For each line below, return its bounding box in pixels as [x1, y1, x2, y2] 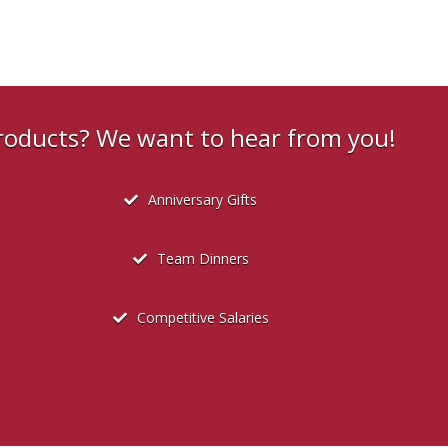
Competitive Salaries [136, 308, 269, 328]
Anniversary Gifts [148, 190, 258, 210]
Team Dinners [156, 249, 249, 269]
